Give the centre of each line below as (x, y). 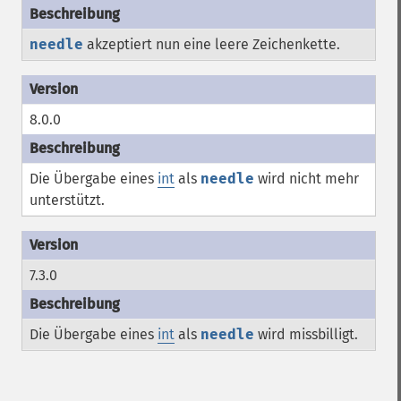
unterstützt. (67, 200)
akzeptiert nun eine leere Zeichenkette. (212, 44)
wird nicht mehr (307, 179)
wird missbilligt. (306, 334)
